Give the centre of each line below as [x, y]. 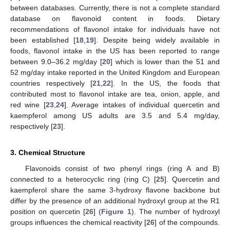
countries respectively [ [52, 83]
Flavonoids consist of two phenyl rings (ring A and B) [122, 168]
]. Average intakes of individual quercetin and [142, 104]
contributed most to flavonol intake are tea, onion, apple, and [115, 94]
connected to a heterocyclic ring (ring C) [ [83, 179]
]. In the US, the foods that [165, 83]
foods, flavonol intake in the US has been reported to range [115, 51]
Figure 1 [116, 211]
